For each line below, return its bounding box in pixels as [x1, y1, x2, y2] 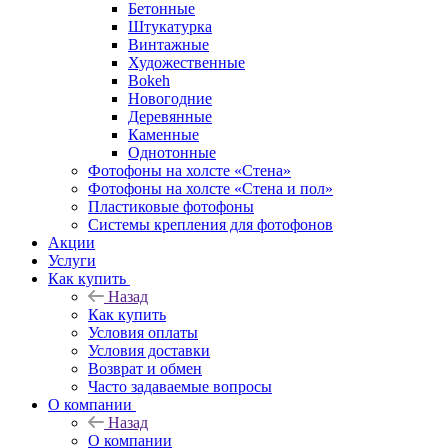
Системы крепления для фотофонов [88, 215, 333, 233]
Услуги [48, 251, 96, 269]
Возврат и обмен [88, 359, 202, 377]
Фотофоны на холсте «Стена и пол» [88, 179, 333, 197]
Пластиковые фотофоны [88, 197, 254, 215]
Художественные [128, 53, 245, 71]
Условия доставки [88, 341, 210, 359]
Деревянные [128, 107, 212, 125]
